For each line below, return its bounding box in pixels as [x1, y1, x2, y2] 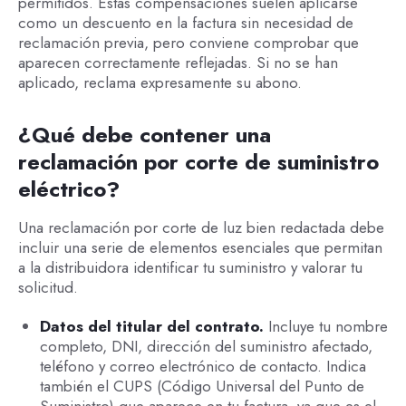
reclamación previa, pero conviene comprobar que [17, 32, 359, 54]
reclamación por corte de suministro [17, 146, 379, 179]
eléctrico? [17, 173, 120, 206]
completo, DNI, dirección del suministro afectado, [39, 334, 372, 357]
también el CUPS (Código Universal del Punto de [39, 374, 364, 397]
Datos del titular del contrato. [39, 314, 268, 337]
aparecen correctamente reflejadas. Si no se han [17, 52, 338, 74]
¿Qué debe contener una [17, 119, 271, 151]
